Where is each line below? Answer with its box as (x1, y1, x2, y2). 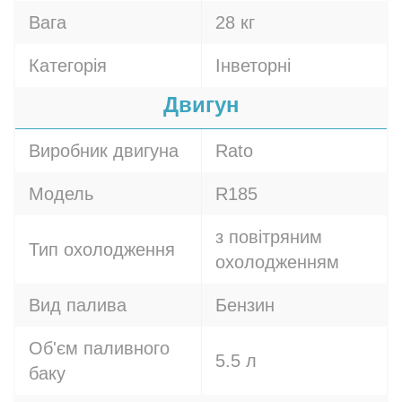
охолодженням (215, 252, 339, 272)
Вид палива (29, 295, 127, 315)
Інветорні (215, 56, 291, 75)
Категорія (29, 56, 107, 75)
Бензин (215, 295, 275, 315)
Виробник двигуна (29, 141, 179, 161)
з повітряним (215, 227, 322, 247)
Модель (29, 184, 93, 204)
